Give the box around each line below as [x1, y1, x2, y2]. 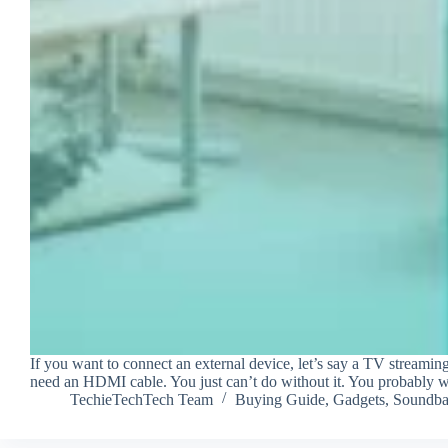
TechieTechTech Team [70, 390, 213, 408]
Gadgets [333, 390, 385, 408]
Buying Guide [235, 390, 325, 408]
